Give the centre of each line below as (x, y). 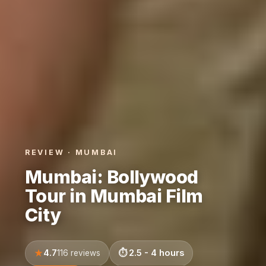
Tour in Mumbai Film (114, 196)
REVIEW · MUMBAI (71, 152)
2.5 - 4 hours (156, 253)
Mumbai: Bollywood (111, 177)
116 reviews (78, 253)
